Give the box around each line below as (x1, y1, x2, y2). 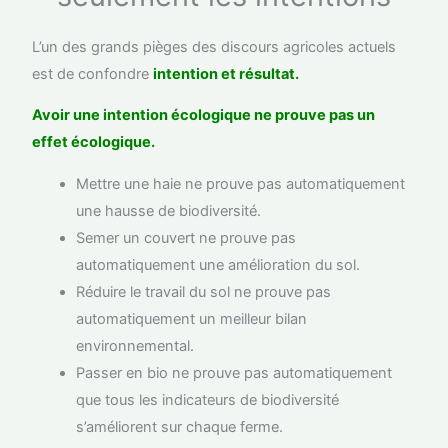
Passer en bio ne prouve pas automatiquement (76, 363, 393, 382)
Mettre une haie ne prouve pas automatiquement (76, 174, 406, 193)
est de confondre (32, 64, 154, 83)
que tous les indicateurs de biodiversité (76, 390, 340, 409)
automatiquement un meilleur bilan (76, 309, 308, 328)
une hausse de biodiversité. (76, 201, 262, 220)
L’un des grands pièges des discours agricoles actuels (32, 37, 397, 56)
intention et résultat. (153, 64, 300, 83)
